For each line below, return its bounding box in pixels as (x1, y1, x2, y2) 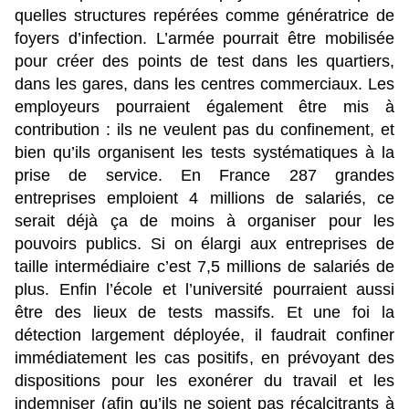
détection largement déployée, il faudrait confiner (15, 326, 394, 345)
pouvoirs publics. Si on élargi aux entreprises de (15, 235, 394, 254)
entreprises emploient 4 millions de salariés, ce (15, 189, 394, 208)
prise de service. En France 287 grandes (15, 166, 394, 185)
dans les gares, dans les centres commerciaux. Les (15, 75, 394, 94)
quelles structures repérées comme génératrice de (15, 6, 394, 26)
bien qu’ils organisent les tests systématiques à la (15, 143, 394, 163)
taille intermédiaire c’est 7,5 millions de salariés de (15, 257, 394, 277)
